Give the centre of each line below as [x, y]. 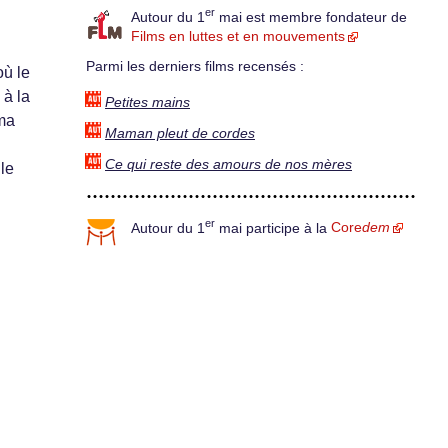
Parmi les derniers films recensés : [195, 67]
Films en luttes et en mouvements [238, 37]
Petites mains [147, 102]
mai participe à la [273, 228]
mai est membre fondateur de [311, 17]
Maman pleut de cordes [180, 133]
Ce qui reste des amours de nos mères [228, 164]
